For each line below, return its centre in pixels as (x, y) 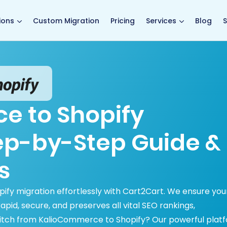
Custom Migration (66, 21)
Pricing (123, 21)
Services (161, 21)
